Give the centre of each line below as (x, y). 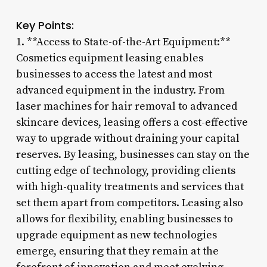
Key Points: (45, 25)
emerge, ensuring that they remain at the (117, 251)
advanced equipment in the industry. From (120, 90)
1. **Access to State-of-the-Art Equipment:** (123, 42)
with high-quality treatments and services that (130, 187)
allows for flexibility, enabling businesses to (124, 219)
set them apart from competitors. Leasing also (129, 203)
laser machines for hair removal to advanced (126, 106)
